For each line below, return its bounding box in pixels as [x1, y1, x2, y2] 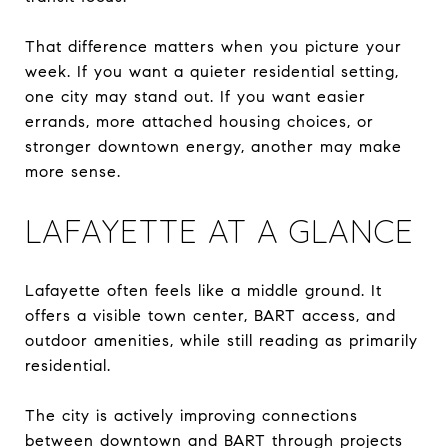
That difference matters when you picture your [25, 36, 402, 56]
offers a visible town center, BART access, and [25, 305, 396, 325]
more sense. [25, 161, 121, 181]
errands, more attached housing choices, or [25, 111, 374, 131]
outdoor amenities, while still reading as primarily [25, 330, 418, 350]
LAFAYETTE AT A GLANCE [25, 210, 414, 251]
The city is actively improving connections [25, 405, 358, 425]
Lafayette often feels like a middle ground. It [25, 280, 382, 300]
